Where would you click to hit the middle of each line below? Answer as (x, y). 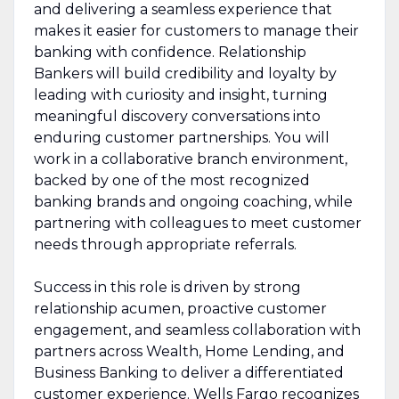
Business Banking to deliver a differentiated (188, 372)
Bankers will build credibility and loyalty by (185, 73)
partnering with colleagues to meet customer (197, 223)
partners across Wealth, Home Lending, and (189, 351)
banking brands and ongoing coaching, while (193, 201)
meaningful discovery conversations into (177, 116)
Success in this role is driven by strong (167, 287)
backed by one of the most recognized (171, 180)
